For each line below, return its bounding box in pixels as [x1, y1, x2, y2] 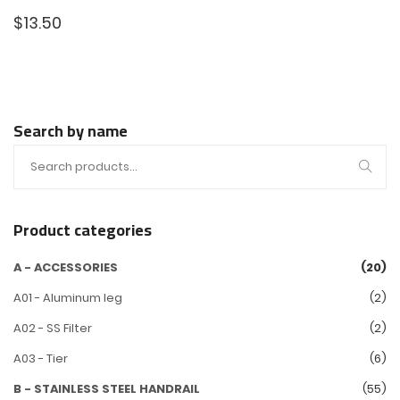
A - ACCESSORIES [13, 259, 118, 276]
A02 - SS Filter [13, 320, 92, 337]
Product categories [13, 215, 152, 245]
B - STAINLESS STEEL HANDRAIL [13, 380, 200, 397]
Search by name [13, 116, 128, 146]
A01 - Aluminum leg [13, 289, 122, 306]
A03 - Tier [13, 350, 68, 367]
